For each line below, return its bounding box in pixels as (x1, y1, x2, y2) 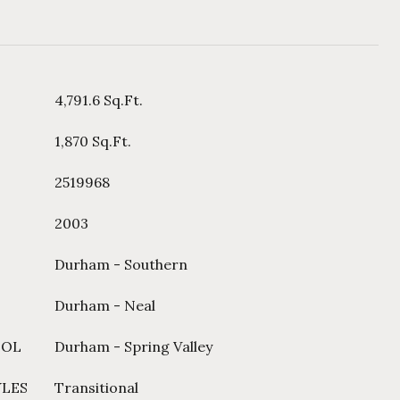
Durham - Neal (54, 296, 155, 314)
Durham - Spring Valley (54, 337, 212, 355)
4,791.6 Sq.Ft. (54, 91, 143, 109)
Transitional (54, 379, 138, 396)
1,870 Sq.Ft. (54, 132, 131, 150)
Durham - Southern (54, 255, 187, 273)
